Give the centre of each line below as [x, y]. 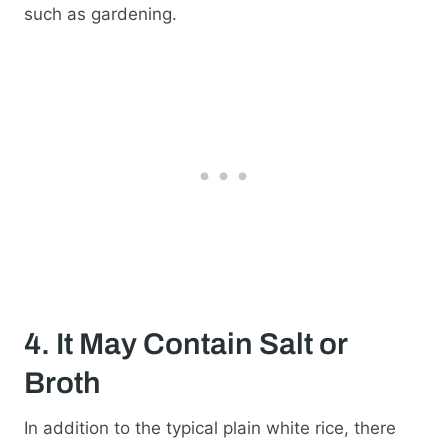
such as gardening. [100, 13]
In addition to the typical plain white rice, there [210, 428]
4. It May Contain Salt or [185, 344]
